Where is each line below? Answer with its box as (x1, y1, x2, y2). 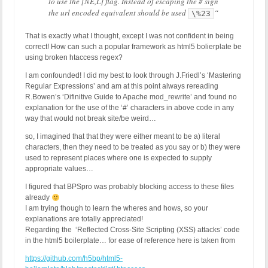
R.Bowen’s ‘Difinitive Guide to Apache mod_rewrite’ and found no (25, 93, 237, 102)
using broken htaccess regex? (25, 53, 123, 62)
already (25, 193, 51, 202)
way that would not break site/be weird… (25, 114, 156, 123)
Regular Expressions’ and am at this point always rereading (25, 82, 218, 91)
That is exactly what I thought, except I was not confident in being (25, 32, 234, 41)
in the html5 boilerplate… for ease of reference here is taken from (25, 236, 235, 245)
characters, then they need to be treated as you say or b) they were (25, 143, 240, 152)
